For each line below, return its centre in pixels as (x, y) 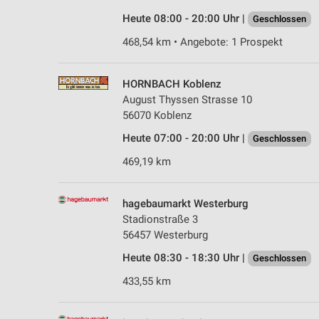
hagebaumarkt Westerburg (185, 204)
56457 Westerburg (165, 235)
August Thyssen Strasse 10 (187, 100)
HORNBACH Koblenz (172, 84)
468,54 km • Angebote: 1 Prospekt (203, 42)
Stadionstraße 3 (160, 220)
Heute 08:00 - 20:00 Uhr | (185, 19)
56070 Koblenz (157, 116)
